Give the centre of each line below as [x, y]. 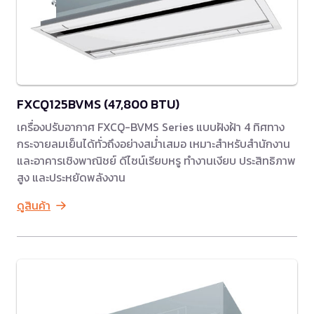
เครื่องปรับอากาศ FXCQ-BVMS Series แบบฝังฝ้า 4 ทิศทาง [151, 127]
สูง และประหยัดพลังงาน [71, 177]
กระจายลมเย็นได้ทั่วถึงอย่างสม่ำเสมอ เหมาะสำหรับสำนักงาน [153, 143]
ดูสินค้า [34, 205]
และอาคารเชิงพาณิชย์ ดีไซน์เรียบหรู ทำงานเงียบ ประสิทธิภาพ [156, 160]
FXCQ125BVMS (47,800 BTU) [98, 104]
